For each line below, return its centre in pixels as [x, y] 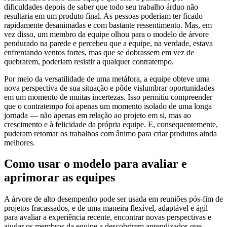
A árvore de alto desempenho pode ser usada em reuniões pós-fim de [113, 199]
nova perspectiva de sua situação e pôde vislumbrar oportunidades [109, 88]
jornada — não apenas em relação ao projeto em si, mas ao [98, 115]
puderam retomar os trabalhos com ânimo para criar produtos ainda [110, 133]
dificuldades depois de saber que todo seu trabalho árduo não [101, 7]
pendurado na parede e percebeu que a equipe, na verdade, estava [108, 43]
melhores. [20, 142]
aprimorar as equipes [60, 178]
